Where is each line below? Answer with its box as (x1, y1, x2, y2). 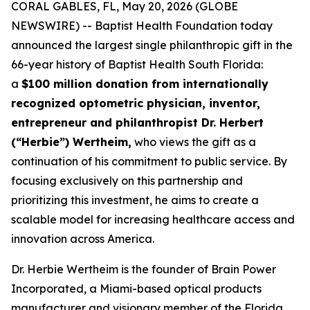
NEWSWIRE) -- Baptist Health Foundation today (11, 19, 273, 33)
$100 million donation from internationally (21, 77, 268, 91)
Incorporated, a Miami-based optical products (11, 282, 262, 295)
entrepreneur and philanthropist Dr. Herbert (11, 116, 264, 129)
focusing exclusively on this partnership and (11, 174, 243, 188)
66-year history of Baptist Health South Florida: (11, 57, 263, 71)
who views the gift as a (131, 135, 256, 149)
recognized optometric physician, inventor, (11, 96, 260, 110)
